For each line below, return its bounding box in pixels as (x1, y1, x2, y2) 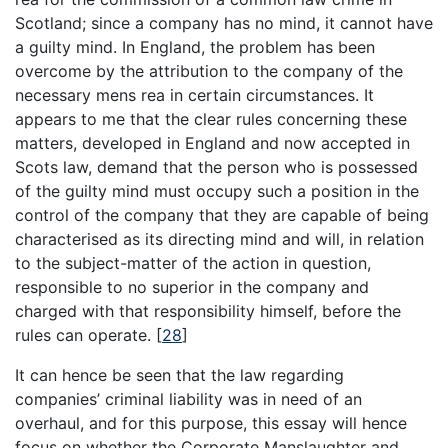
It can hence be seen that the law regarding (15, 364, 344, 385)
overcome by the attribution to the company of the (15, 60, 403, 81)
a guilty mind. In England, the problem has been (15, 36, 375, 57)
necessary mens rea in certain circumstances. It (15, 84, 374, 105)
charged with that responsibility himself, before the (15, 300, 401, 321)
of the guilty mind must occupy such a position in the (15, 180, 419, 201)
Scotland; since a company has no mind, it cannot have (15, 12, 433, 33)
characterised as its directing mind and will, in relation (15, 228, 424, 249)
